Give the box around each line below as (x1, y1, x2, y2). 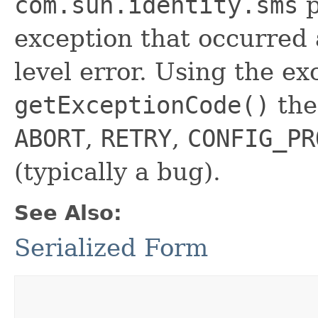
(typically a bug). (14, 157, 221, 186)
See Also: (14, 200, 122, 225)
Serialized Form (14, 233, 208, 262)
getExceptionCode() (14, 90, 270, 119)
